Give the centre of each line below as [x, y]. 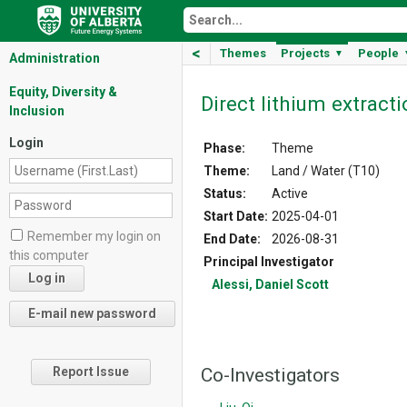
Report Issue [91, 372]
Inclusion [37, 111]
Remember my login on [94, 236]
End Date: [232, 238]
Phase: [224, 148]
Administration [55, 58]
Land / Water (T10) [326, 170]
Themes [243, 53]
